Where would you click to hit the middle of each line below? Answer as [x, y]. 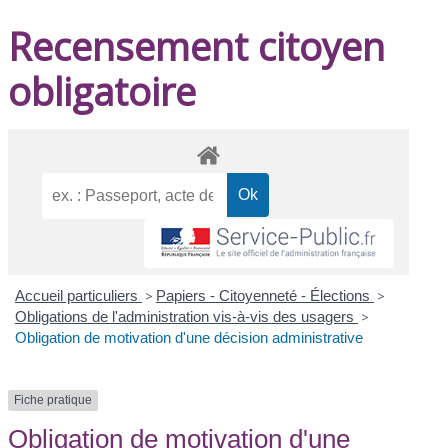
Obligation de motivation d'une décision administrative [188, 338]
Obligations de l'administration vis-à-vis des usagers [186, 317]
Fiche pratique [53, 400]
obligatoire [102, 90]
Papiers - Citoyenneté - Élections [264, 296]
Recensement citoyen [197, 45]
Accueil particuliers [78, 296]
